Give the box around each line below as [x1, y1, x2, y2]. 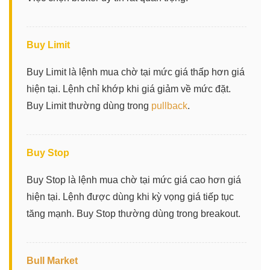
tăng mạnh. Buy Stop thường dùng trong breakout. [27, 208, 240, 219]
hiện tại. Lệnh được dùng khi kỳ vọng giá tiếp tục [27, 191, 234, 202]
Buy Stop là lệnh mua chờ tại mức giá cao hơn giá [27, 174, 241, 185]
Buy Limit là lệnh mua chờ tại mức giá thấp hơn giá [27, 66, 245, 77]
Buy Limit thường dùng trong [27, 100, 151, 111]
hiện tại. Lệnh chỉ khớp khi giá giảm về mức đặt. [27, 83, 231, 94]
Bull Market [27, 255, 78, 266]
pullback [151, 100, 187, 111]
